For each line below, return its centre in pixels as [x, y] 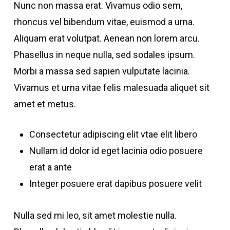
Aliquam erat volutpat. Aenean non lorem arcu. [107, 38]
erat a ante [50, 167]
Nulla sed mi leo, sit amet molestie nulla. [95, 215]
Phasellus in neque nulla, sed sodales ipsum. [104, 55]
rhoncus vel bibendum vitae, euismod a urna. [104, 22]
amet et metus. [45, 104]
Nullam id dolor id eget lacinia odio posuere [116, 151]
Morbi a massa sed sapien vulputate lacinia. [102, 71]
